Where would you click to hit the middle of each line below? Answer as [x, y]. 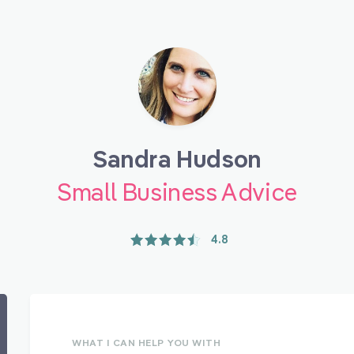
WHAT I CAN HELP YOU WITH [147, 343]
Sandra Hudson [177, 159]
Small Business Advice [177, 192]
